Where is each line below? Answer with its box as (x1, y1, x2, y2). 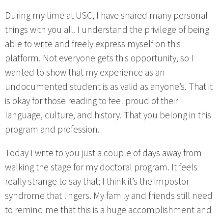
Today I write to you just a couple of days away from (5, 146, 202, 161)
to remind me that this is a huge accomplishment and (5, 203, 212, 218)
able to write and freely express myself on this (5, 37, 181, 51)
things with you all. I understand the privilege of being (5, 23, 209, 37)
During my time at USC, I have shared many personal (5, 8, 208, 23)
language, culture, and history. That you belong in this (5, 108, 211, 122)
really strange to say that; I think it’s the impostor (5, 175, 189, 189)
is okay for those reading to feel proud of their (5, 94, 178, 108)
